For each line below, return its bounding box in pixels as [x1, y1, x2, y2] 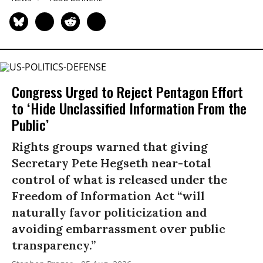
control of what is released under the [12, 172, 227, 187]
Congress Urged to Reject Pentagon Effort [12, 81, 243, 103]
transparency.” [12, 238, 96, 253]
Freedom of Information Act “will [12, 188, 205, 204]
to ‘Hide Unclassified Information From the [12, 97, 247, 119]
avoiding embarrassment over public [12, 221, 225, 237]
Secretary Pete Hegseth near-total [12, 156, 211, 171]
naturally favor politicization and [12, 205, 207, 220]
